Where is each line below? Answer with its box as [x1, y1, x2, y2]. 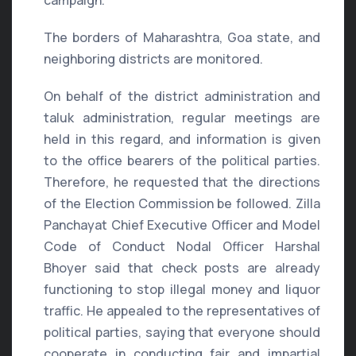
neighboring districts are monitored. [44, 50, 263, 68]
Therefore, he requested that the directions [44, 173, 320, 192]
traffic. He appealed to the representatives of [44, 302, 320, 320]
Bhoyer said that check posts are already [44, 259, 320, 277]
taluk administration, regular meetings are [44, 109, 320, 127]
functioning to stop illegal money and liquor [44, 281, 320, 299]
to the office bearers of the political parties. [44, 152, 320, 170]
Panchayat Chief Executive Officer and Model [44, 216, 320, 234]
